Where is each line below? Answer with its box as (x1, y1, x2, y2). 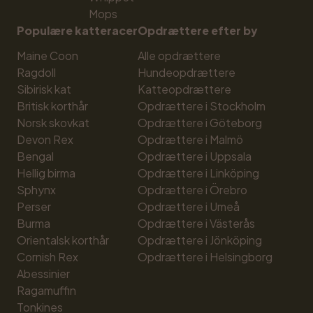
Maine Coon (17, 48, 78, 63)
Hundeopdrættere (138, 65, 235, 80)
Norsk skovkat (17, 115, 89, 130)
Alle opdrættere (138, 48, 221, 63)
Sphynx (17, 182, 56, 197)
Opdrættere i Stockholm (138, 99, 265, 113)
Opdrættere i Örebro (138, 182, 247, 197)
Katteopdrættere (138, 82, 231, 96)
